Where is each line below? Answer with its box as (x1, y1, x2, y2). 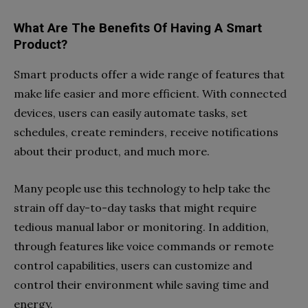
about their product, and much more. (14, 144, 212, 158)
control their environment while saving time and (14, 278, 269, 291)
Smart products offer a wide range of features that (14, 67, 285, 81)
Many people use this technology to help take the (14, 181, 270, 195)
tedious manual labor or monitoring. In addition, (14, 220, 269, 234)
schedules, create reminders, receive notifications (14, 125, 278, 139)
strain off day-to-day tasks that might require (14, 201, 256, 214)
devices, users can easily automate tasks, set (14, 106, 247, 120)
